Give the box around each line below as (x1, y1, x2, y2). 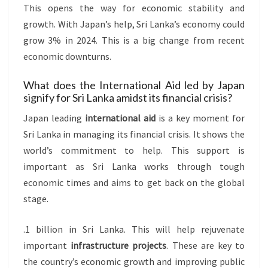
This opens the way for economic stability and (23, 1, 245, 14)
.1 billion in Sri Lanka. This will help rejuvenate (23, 223, 245, 235)
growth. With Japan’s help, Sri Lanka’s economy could (23, 17, 245, 30)
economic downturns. (23, 50, 111, 62)
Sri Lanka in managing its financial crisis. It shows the (23, 127, 245, 140)
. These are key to (166, 239, 245, 251)
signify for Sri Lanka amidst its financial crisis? (23, 90, 232, 104)
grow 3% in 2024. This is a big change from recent (23, 33, 245, 46)
